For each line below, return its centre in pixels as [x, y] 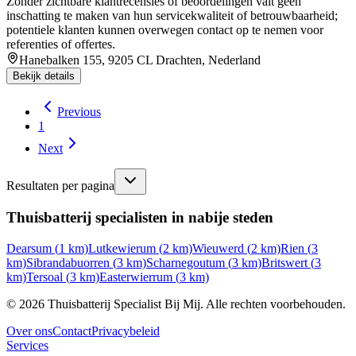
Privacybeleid [126, 331]
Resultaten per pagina [60, 185]
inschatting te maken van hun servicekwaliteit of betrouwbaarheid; [172, 15]
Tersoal [44, 277]
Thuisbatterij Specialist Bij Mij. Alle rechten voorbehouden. [195, 304]
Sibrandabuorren [68, 263]
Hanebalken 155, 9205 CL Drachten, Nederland [140, 60]
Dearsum [29, 249]
